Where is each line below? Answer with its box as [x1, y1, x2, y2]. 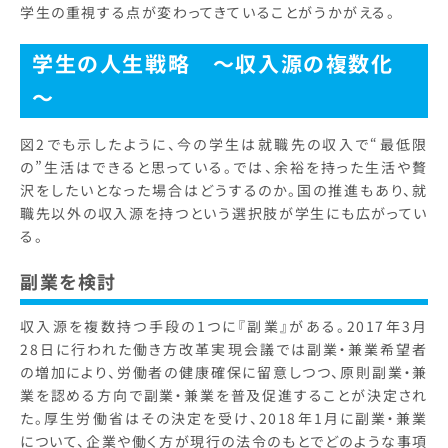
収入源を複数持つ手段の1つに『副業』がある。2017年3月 [20, 316, 428, 337]
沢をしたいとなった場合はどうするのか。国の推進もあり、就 [20, 180, 428, 201]
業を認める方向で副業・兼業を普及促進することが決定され [20, 385, 428, 406]
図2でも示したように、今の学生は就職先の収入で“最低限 [20, 134, 428, 155]
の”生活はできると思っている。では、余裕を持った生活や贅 [20, 157, 428, 178]
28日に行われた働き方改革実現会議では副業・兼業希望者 [20, 339, 428, 360]
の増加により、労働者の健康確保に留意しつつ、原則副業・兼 [20, 362, 428, 383]
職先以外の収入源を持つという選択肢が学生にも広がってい [20, 203, 428, 224]
